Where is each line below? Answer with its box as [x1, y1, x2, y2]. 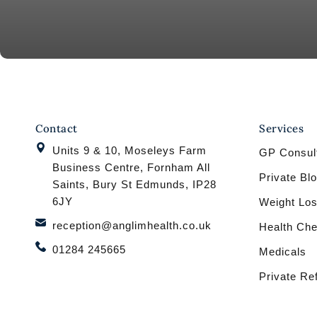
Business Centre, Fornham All [52, 161, 210, 174]
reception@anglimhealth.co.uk [52, 219, 212, 232]
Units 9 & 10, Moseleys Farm [52, 144, 207, 157]
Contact [35, 122, 78, 136]
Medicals [259, 246, 306, 258]
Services [259, 122, 304, 136]
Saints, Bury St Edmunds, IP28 [52, 178, 217, 191]
